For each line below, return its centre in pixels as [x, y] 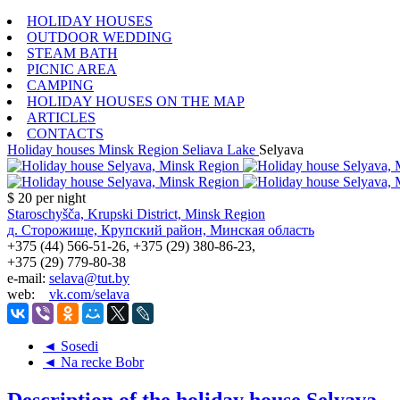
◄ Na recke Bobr [93, 362]
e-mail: [28, 278]
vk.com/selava [89, 294]
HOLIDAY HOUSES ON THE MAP [136, 101]
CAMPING [60, 85]
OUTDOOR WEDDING [100, 37]
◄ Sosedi [71, 346]
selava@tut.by [89, 278]
